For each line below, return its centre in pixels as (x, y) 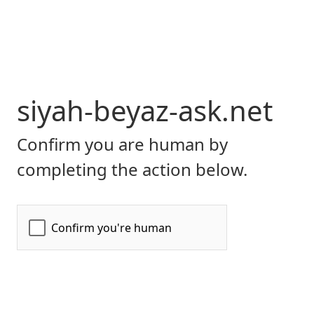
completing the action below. (132, 169)
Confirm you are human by (122, 144)
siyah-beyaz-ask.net (145, 110)
